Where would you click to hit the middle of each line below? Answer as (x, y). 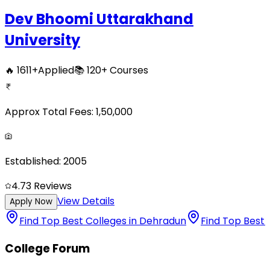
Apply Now (31, 201)
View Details (86, 201)
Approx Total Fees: (49, 111)
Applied (56, 70)
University (42, 40)
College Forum (47, 248)
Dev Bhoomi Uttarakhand (99, 19)
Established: (33, 161)
